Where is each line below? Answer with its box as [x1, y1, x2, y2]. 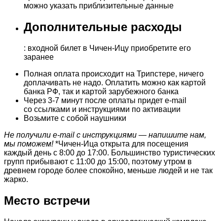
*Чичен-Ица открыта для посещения [53, 140, 188, 148]
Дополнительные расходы [24, 20, 182, 34]
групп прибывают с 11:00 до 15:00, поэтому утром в [4, 157, 192, 166]
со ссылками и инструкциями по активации [24, 105, 181, 114]
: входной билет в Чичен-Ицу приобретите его [24, 44, 191, 53]
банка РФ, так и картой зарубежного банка [24, 87, 179, 96]
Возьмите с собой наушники [24, 114, 126, 123]
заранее [24, 53, 54, 62]
